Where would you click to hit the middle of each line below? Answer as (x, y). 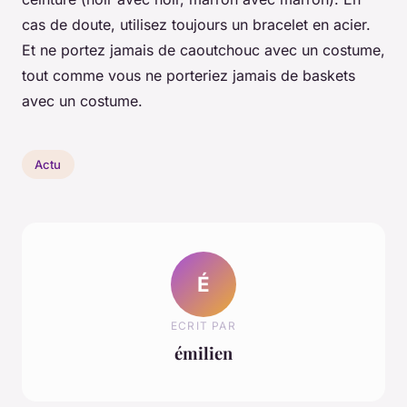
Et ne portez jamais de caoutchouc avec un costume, (203, 50)
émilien (203, 352)
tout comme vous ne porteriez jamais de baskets (189, 76)
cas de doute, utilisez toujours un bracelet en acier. (196, 25)
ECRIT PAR (203, 325)
